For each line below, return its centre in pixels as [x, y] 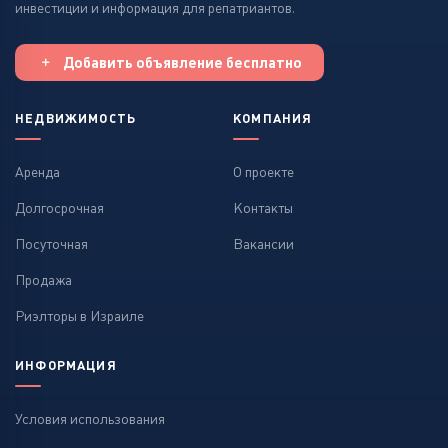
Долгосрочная [59, 208]
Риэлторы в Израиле [79, 316]
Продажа [43, 280]
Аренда [37, 172]
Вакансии [263, 244]
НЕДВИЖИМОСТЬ [76, 118]
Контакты [263, 208]
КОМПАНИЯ [273, 118]
